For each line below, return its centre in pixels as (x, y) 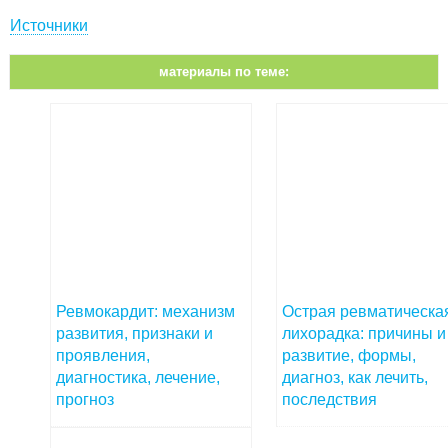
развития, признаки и (134, 334)
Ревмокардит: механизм (145, 312)
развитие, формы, (349, 356)
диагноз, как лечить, (355, 378)
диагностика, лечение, (138, 378)
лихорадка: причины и (364, 334)
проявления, (103, 356)
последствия (329, 400)
